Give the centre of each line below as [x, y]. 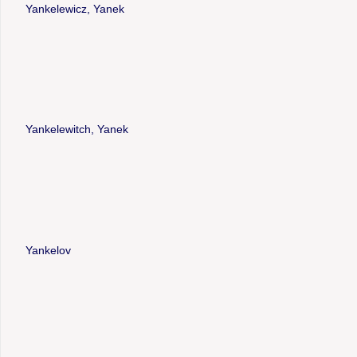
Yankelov [48, 250]
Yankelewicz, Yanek [75, 9]
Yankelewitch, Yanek [76, 129]
